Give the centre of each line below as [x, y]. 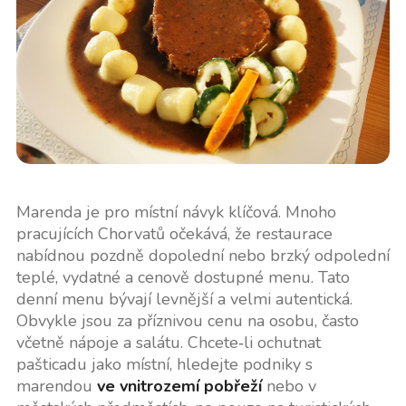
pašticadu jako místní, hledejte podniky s [164, 364]
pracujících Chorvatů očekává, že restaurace [174, 233]
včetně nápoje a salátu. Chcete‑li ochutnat [168, 342]
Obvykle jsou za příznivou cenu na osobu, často [187, 320]
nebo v [289, 386]
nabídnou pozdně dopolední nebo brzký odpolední [203, 255]
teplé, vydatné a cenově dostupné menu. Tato [183, 277]
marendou [56, 386]
